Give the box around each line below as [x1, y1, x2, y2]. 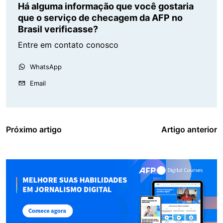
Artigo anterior [161, 124, 217, 134]
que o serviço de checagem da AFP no [18, 12, 183, 23]
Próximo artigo [6, 124, 62, 134]
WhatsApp [30, 62, 62, 71]
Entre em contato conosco [18, 39, 118, 50]
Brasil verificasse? [18, 23, 98, 34]
